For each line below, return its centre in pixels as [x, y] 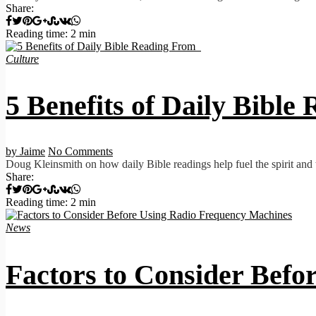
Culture [22, 59]
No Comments [80, 152]
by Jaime [25, 152]
